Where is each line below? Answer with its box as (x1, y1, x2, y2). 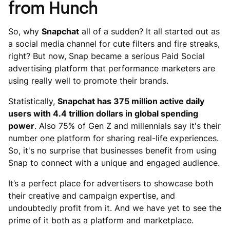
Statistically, (8, 96, 57, 106)
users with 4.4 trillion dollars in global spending (8, 108, 198, 119)
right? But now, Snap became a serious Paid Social (8, 51, 205, 61)
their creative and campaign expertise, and (8, 190, 175, 201)
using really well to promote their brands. (8, 75, 168, 86)
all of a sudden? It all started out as (79, 26, 220, 36)
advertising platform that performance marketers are (8, 63, 215, 73)
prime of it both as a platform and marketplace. (8, 215, 194, 225)
